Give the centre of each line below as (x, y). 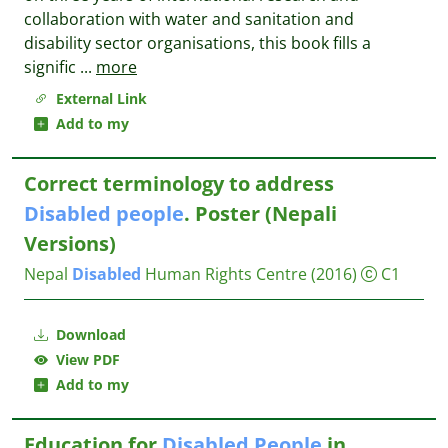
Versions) (70, 243)
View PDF (84, 359)
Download (89, 334)
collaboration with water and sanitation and (189, 19)
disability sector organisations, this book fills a (197, 43)
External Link (97, 98)
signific (52, 67)
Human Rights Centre (224, 274)
